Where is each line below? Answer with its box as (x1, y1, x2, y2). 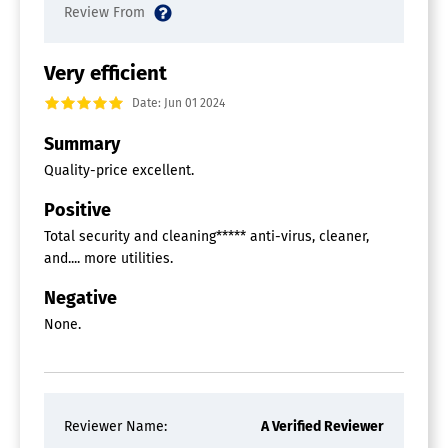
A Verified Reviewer (261, 418, 384, 436)
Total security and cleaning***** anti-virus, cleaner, (44, 228, 369, 246)
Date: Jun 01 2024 (132, 96, 225, 111)
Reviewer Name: (64, 418, 167, 436)
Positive (44, 199, 111, 222)
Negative (44, 287, 117, 310)
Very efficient (44, 61, 167, 86)
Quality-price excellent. (44, 162, 194, 180)
